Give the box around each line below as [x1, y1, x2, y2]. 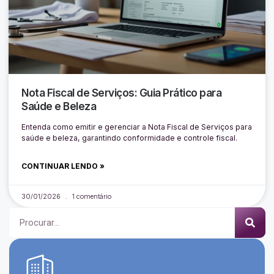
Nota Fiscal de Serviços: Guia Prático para [21, 86, 222, 99]
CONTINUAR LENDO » [21, 161, 105, 171]
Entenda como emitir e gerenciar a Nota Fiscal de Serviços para [21, 122, 253, 131]
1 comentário [70, 191, 112, 201]
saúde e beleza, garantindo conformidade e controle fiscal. [21, 133, 238, 143]
